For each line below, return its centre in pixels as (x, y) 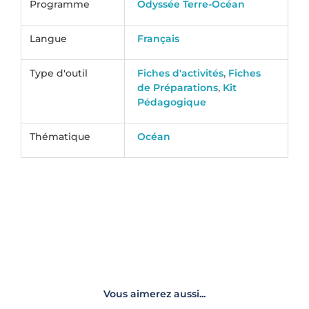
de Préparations (178, 88)
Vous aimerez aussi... (154, 294)
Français (159, 39)
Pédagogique (172, 102)
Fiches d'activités (181, 73)
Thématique (60, 137)
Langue (49, 39)
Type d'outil (59, 73)
